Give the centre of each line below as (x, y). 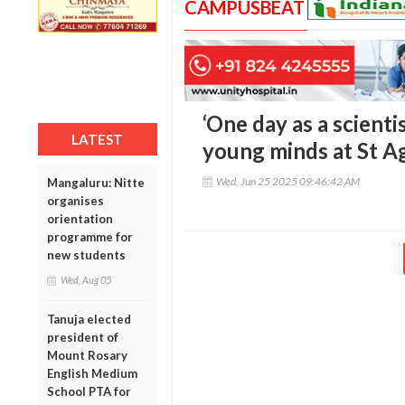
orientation (80, 218)
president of (83, 337)
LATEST (98, 139)
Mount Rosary (87, 355)
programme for (90, 236)
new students (86, 254)
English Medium (92, 373)
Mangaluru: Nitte (96, 182)
